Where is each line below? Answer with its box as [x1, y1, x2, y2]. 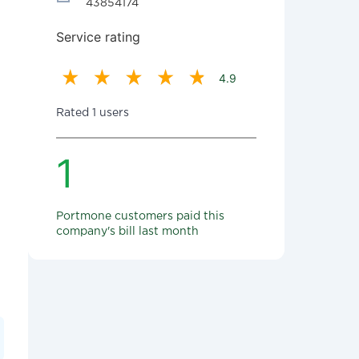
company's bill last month [56, 227, 199, 236]
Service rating [56, 29, 140, 45]
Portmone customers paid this [56, 212, 224, 221]
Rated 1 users [56, 108, 129, 118]
